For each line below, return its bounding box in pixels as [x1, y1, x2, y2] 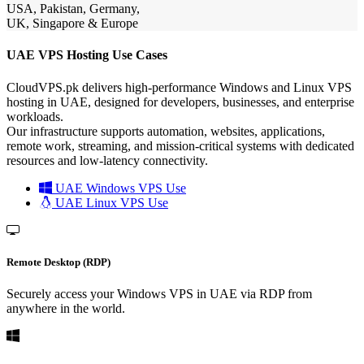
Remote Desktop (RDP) [6, 255, 110, 268]
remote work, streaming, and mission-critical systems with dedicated [6, 138, 354, 153]
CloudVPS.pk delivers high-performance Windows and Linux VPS [6, 80, 352, 94]
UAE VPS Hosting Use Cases [6, 48, 167, 63]
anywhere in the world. [6, 301, 125, 316]
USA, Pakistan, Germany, [6, 2, 140, 16]
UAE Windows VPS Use [52, 180, 186, 195]
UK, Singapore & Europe [6, 16, 138, 31]
